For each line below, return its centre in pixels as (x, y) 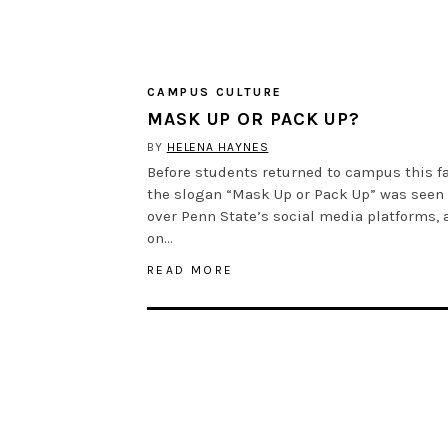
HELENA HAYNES (217, 147)
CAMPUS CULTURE (215, 92)
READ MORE (190, 270)
